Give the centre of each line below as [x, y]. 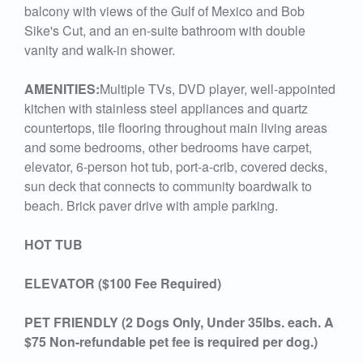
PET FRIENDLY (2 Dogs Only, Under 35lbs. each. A [179, 322]
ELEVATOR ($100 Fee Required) [123, 283]
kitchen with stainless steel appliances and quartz [166, 108]
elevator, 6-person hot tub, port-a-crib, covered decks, [176, 166]
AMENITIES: [62, 88]
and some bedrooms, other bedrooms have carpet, [168, 147]
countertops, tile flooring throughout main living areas [176, 127]
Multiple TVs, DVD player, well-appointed [218, 88]
